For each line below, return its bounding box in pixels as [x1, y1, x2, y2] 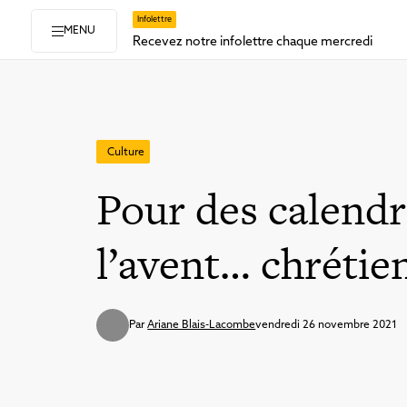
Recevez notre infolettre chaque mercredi [132, 35, 372, 49]
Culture [107, 147, 145, 159]
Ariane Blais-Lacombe [147, 319, 256, 331]
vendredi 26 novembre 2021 [255, 319, 398, 331]
